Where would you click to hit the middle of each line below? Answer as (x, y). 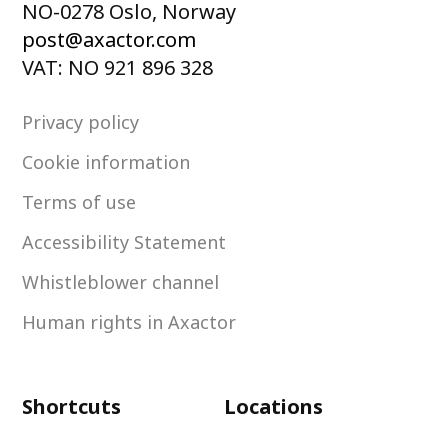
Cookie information (106, 161)
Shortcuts (72, 406)
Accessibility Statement (124, 241)
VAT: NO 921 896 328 (118, 67)
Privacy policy (81, 121)
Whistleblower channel (121, 281)
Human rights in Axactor (129, 321)
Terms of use (79, 201)
